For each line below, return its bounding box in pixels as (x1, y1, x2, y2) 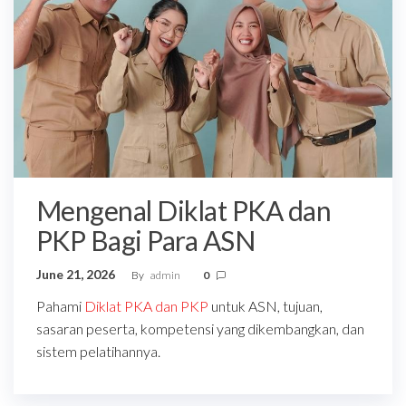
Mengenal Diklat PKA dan (36, 194, 332, 227)
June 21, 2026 (36, 266, 118, 283)
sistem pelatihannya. (36, 343, 160, 361)
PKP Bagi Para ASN (36, 224, 256, 257)
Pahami (36, 297, 84, 315)
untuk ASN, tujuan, (208, 297, 323, 315)
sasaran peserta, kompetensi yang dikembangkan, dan (36, 320, 364, 338)
